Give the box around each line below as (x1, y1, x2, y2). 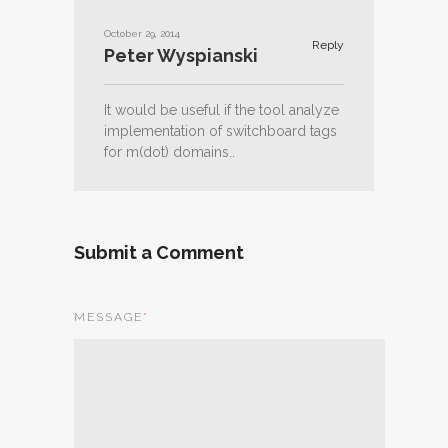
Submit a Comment (74, 242, 244, 263)
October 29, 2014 (104, 28, 180, 39)
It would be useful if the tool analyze (104, 102, 339, 118)
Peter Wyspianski (104, 45, 258, 66)
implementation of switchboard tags (104, 123, 337, 139)
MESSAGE (74, 310, 143, 324)
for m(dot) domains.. (104, 144, 235, 160)
